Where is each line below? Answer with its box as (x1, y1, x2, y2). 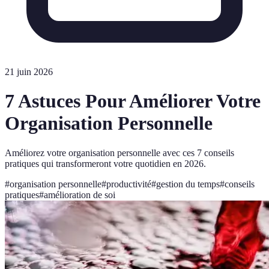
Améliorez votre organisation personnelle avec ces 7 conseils (5, 147, 234, 158)
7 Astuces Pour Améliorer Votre (5, 90, 261, 112)
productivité (106, 178, 151, 189)
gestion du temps (156, 178, 220, 189)
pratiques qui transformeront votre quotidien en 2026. (5, 158, 206, 169)
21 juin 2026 (5, 67, 53, 77)
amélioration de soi (44, 189, 115, 200)
